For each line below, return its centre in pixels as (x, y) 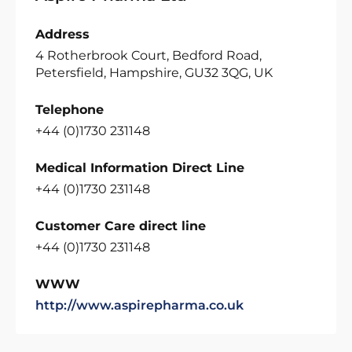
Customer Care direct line (121, 225)
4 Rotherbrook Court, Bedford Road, (148, 55)
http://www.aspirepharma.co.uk (139, 305)
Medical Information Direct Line (140, 167)
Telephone (70, 109)
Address (62, 34)
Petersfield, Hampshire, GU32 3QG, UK (154, 72)
